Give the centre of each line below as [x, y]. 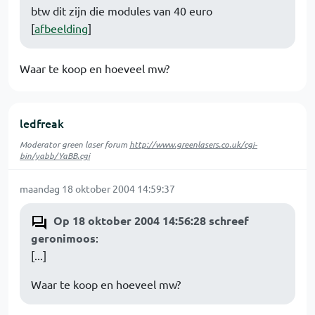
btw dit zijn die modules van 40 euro [122, 11]
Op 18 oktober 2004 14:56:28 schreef [151, 221]
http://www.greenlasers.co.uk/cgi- [193, 144]
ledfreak [42, 123]
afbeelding [61, 28]
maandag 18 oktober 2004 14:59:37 [97, 189]
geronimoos [63, 238]
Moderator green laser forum [75, 144]
